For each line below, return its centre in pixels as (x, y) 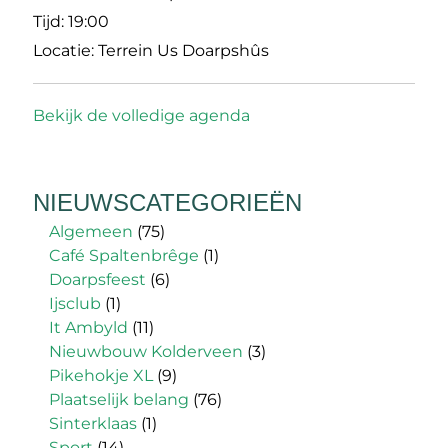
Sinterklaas (93, 424)
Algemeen (91, 232)
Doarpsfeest (97, 280)
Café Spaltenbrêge (124, 256)
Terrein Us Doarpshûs (183, 51)
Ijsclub (75, 304)
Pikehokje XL (101, 376)
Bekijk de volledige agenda (141, 116)
